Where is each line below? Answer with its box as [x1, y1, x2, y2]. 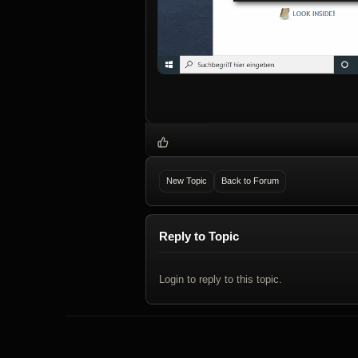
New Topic [166, 176, 207, 186]
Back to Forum [221, 176, 279, 186]
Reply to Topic [159, 229, 239, 243]
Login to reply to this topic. [159, 272, 282, 285]
